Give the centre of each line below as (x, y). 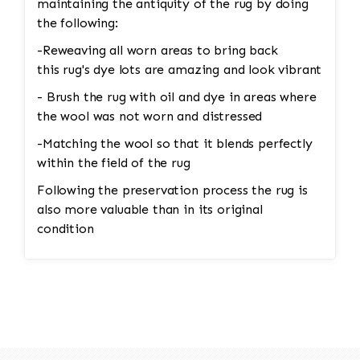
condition (65, 229)
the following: (78, 23)
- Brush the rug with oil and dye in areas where (177, 97)
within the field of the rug (114, 163)
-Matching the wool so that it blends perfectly (175, 144)
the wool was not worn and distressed (150, 117)
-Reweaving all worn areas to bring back (157, 51)
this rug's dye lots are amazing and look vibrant (180, 70)
